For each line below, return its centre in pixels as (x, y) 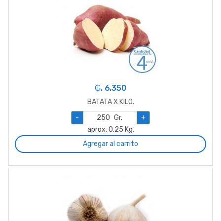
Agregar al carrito (110, 144)
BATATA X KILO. (110, 102)
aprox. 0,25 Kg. (110, 129)
